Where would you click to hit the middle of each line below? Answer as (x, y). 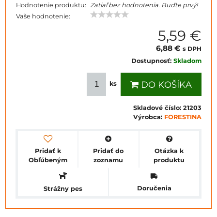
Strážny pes (63, 188)
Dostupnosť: (152, 61)
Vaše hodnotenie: (43, 16)
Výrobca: (149, 117)
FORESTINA (183, 117)
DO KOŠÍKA (165, 85)
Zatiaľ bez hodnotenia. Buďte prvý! (144, 5)
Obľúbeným (48, 160)
